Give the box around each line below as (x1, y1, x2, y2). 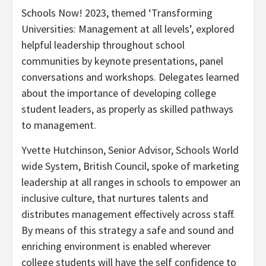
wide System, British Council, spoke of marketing (21, 159, 239, 173)
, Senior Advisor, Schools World (103, 142, 239, 157)
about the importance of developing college (21, 85, 216, 100)
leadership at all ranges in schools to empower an (21, 175, 240, 189)
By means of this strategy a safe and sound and (21, 223, 234, 237)
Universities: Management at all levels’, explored (21, 21, 235, 36)
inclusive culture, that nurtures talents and (21, 191, 208, 205)
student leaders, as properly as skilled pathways (21, 102, 233, 116)
